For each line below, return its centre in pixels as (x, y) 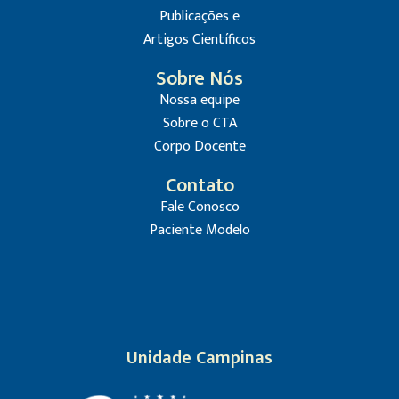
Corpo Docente (199, 147)
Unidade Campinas (199, 358)
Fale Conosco (199, 208)
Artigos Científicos (199, 40)
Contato (199, 186)
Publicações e (199, 17)
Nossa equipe (199, 101)
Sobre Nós (199, 79)
